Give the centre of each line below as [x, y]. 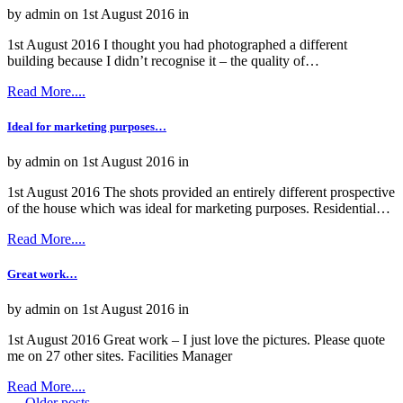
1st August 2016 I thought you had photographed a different [177, 44]
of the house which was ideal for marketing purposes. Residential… [199, 209]
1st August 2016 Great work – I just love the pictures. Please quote [196, 340]
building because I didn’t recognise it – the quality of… [163, 60]
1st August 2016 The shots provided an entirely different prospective [201, 193]
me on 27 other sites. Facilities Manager [120, 356]
